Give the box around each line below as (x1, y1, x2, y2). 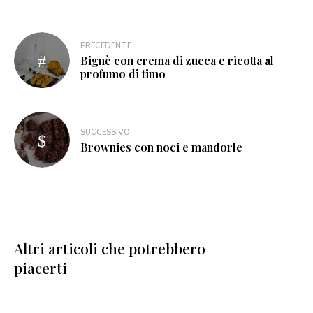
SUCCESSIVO (80, 126, 130, 138)
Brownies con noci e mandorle (80, 139, 242, 154)
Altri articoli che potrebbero (14, 238, 205, 259)
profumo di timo (80, 66, 166, 82)
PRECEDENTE (80, 41, 131, 52)
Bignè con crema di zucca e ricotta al (80, 53, 274, 68)
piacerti (14, 258, 67, 278)
